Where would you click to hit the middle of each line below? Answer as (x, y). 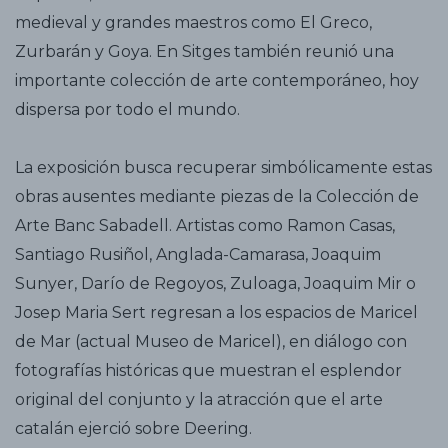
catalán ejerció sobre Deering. (133, 428)
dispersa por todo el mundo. (127, 109)
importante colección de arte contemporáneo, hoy (217, 80)
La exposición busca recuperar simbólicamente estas (223, 167)
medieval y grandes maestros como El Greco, (193, 22)
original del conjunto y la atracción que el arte (199, 399)
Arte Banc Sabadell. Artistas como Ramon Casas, (205, 225)
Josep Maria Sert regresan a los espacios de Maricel (216, 312)
